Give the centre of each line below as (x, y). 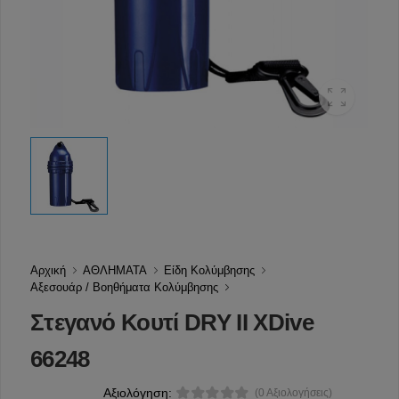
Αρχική (48, 271)
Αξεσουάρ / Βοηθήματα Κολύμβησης (124, 288)
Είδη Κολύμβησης (209, 271)
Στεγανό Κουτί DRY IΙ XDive (172, 323)
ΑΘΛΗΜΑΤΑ (115, 271)
